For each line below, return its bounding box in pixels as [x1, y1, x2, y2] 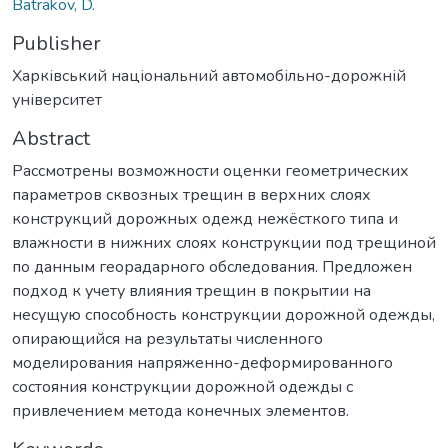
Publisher [12, 29, 101, 57]
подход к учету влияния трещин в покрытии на [12, 279, 371, 302]
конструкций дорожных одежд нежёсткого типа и [12, 207, 398, 230]
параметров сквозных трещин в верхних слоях [12, 183, 371, 206]
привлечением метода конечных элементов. [12, 399, 349, 422]
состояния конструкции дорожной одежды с [12, 375, 353, 398]
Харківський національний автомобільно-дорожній [12, 64, 406, 87]
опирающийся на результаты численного [12, 327, 323, 350]
